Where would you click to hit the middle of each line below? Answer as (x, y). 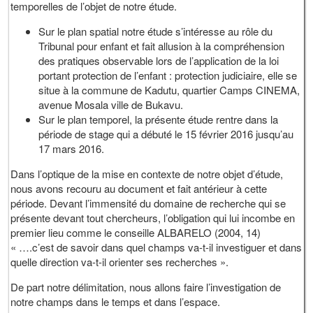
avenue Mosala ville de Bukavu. (111, 105)
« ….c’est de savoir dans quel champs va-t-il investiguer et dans (156, 247)
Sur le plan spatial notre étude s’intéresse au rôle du (156, 31)
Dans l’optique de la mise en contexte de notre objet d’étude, (147, 174)
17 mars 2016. (72, 149)
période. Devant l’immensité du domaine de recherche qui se (148, 203)
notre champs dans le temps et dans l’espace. (116, 302)
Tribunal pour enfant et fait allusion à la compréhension (162, 46)
